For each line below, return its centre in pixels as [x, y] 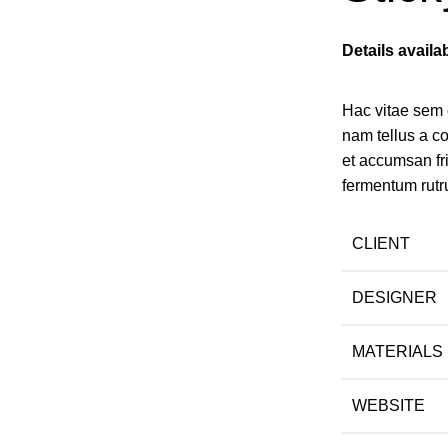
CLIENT [380, 243]
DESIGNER [394, 297]
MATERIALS [397, 351]
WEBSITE [388, 405]
